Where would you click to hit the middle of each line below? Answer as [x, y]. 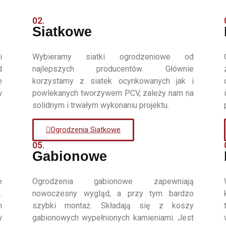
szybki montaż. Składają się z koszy [113, 206]
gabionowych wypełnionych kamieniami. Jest [113, 218]
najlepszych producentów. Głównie [113, 69]
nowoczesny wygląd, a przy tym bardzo [113, 194]
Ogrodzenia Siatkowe [85, 130]
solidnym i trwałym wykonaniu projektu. [100, 105]
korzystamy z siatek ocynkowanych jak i [113, 81]
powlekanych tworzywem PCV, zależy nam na [113, 93]
